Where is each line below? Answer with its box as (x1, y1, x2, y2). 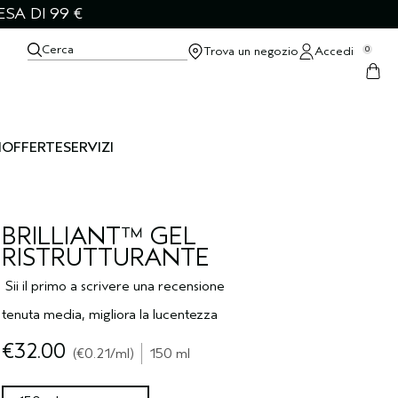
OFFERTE (2, 139, 63, 155)
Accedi (314, 44, 354, 59)
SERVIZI (63, 139, 114, 155)
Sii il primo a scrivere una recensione (4, 278, 225, 294)
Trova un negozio (203, 44, 298, 59)
